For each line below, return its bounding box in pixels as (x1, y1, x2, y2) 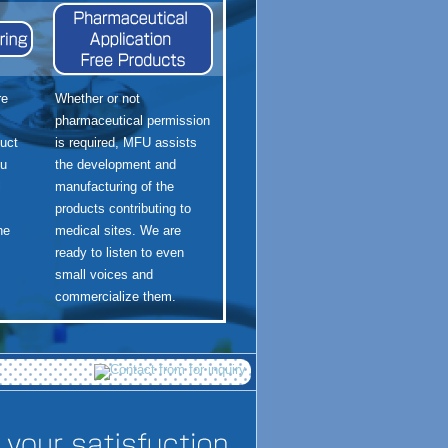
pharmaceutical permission (54, 112, 210, 128)
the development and (54, 156, 176, 172)
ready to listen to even (54, 244, 184, 260)
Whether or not (54, 90, 140, 106)
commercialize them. (54, 288, 176, 304)
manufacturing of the (54, 178, 174, 194)
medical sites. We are (54, 222, 181, 238)
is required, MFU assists (54, 134, 197, 150)
